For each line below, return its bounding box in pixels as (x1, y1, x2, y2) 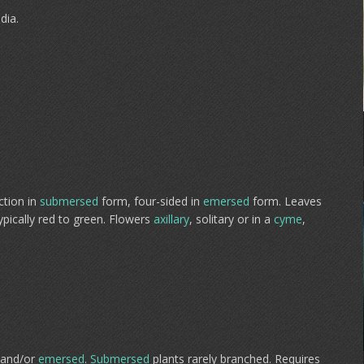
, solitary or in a (189, 211, 274, 227)
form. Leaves (249, 193, 322, 209)
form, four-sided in (98, 193, 203, 209)
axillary (154, 211, 189, 227)
